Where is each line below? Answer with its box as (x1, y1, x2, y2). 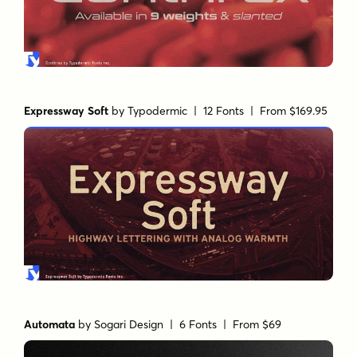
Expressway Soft (24, 103, 109, 118)
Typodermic (127, 103, 188, 118)
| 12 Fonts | (187, 103, 261, 118)
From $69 (233, 317, 282, 332)
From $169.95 (260, 103, 328, 118)
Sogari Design (94, 317, 164, 332)
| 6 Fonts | (163, 317, 233, 332)
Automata (24, 317, 76, 332)
